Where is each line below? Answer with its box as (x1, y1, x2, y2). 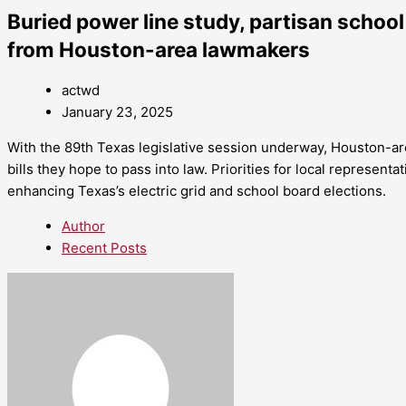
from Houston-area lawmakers (7, 36, 310, 62)
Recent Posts (62, 239, 147, 257)
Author (62, 217, 105, 236)
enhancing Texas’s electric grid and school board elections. (7, 182, 386, 200)
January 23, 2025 (62, 103, 173, 121)
